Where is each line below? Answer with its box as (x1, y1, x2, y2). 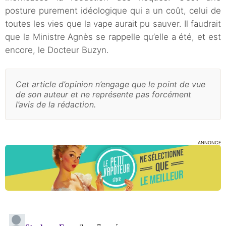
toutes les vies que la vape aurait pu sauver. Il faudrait (5, 19, 221, 29)
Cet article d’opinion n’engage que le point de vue (16, 79, 205, 90)
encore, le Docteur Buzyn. (5, 45, 111, 55)
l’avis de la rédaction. (16, 99, 96, 110)
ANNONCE (198, 140, 221, 146)
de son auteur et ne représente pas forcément (16, 89, 191, 100)
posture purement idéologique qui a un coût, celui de (5, 6, 221, 16)
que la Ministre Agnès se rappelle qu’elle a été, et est (5, 32, 221, 42)
